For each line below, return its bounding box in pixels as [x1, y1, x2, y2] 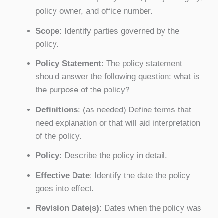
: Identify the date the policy [89, 170, 190, 180]
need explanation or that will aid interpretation [35, 118, 200, 127]
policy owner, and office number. [35, 6, 153, 16]
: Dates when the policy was [99, 203, 201, 213]
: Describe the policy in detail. [59, 151, 167, 161]
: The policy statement [101, 59, 182, 69]
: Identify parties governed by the [59, 26, 179, 36]
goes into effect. [35, 183, 94, 193]
